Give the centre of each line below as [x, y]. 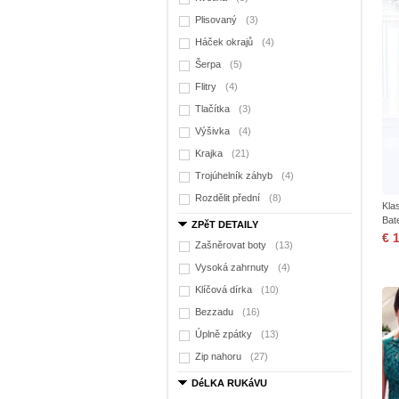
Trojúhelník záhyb [234, 175]
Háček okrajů [224, 42]
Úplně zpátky [224, 334]
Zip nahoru [218, 356]
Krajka [209, 153]
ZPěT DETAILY [225, 224]
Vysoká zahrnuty [232, 267]
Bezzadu [214, 312]
